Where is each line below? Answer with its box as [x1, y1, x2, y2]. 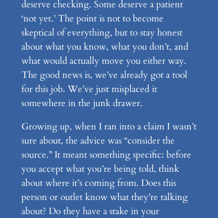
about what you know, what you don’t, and [21, 40, 188, 53]
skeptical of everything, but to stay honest [21, 26, 182, 39]
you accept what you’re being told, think [21, 162, 179, 175]
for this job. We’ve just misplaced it [21, 82, 157, 95]
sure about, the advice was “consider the [21, 134, 175, 147]
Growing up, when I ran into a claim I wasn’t [21, 120, 197, 133]
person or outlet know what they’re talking [21, 190, 188, 203]
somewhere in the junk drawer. [21, 96, 143, 109]
